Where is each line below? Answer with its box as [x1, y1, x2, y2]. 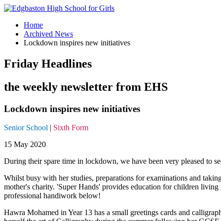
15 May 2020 [4, 140, 46, 149]
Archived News [24, 30, 73, 38]
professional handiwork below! [4, 191, 101, 200]
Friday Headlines [4, 57, 92, 70]
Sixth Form [53, 123, 88, 132]
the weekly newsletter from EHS [4, 80, 168, 93]
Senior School [4, 123, 48, 132]
